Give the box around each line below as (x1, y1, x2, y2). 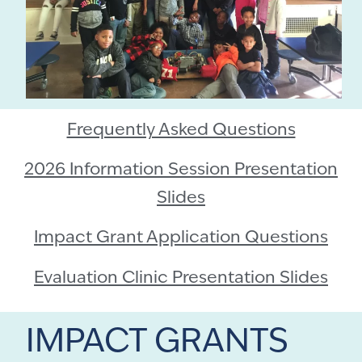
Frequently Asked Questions (66, 121, 296, 139)
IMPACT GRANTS (26, 327, 289, 360)
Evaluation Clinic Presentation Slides (34, 269, 328, 287)
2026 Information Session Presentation (24, 161, 338, 179)
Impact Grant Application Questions (34, 229, 328, 247)
